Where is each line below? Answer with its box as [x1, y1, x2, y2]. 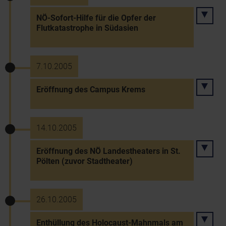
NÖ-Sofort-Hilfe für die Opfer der [36, 13, 156, 23]
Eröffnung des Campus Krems [36, 85, 145, 94]
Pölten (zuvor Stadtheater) [36, 156, 133, 166]
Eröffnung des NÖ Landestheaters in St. [36, 146, 181, 156]
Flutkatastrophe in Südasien [36, 23, 138, 33]
